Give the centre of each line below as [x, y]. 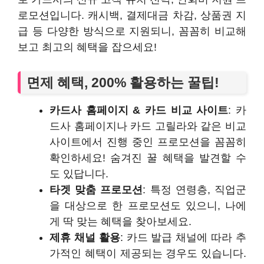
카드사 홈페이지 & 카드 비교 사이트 [139, 110]
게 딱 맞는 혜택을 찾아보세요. [121, 221]
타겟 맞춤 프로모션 [96, 189]
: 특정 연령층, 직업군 [195, 189]
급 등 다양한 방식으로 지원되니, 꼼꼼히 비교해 [132, 31]
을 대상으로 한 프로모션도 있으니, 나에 [148, 205]
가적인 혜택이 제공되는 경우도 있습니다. [148, 253]
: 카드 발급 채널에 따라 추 [183, 237]
